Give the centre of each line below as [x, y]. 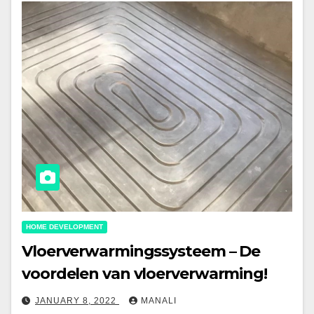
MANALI [159, 301]
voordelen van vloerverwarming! [144, 274]
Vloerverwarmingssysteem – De [141, 252]
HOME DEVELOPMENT [64, 227]
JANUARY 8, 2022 [77, 301]
